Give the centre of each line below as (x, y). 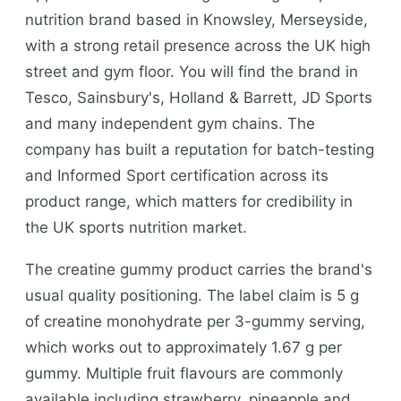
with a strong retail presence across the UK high (198, 45)
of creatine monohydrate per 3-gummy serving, (195, 321)
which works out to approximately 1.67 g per (183, 347)
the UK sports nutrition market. (136, 227)
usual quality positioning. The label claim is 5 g (192, 295)
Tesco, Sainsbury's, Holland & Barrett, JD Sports (199, 97)
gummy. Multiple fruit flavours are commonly (184, 373)
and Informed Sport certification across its (177, 175)
